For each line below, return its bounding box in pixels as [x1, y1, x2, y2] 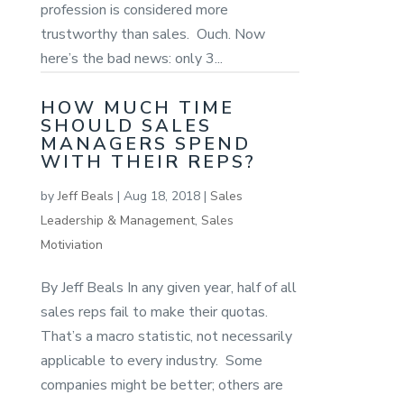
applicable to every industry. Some [40, 350, 262, 371]
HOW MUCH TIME [40, 95, 234, 120]
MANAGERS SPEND [40, 131, 251, 156]
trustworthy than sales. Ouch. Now [40, 23, 265, 44]
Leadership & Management [40, 211, 195, 229]
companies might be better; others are [40, 374, 283, 395]
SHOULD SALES [40, 113, 212, 138]
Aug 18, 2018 [123, 187, 200, 205]
